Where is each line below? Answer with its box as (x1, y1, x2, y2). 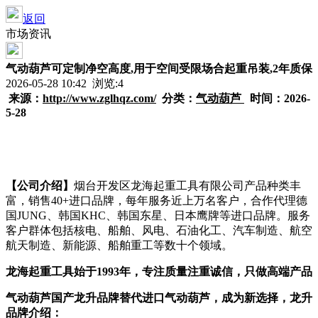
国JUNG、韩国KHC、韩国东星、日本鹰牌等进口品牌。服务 (6, 209, 310, 221)
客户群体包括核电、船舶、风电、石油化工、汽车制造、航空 (6, 224, 312, 236)
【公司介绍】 (6, 180, 74, 192)
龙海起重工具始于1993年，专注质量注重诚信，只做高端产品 (6, 265, 312, 278)
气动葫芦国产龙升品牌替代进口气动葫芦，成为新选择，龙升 (6, 292, 312, 304)
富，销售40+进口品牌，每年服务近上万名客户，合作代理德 (6, 194, 307, 207)
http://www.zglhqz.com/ (43, 92, 156, 104)
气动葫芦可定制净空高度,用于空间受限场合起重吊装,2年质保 (6, 62, 312, 75)
